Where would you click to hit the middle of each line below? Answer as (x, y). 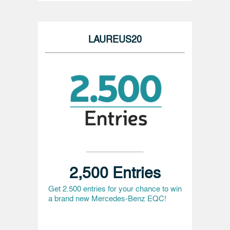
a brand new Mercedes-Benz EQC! (107, 198)
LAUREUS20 (115, 38)
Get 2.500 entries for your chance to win (115, 188)
